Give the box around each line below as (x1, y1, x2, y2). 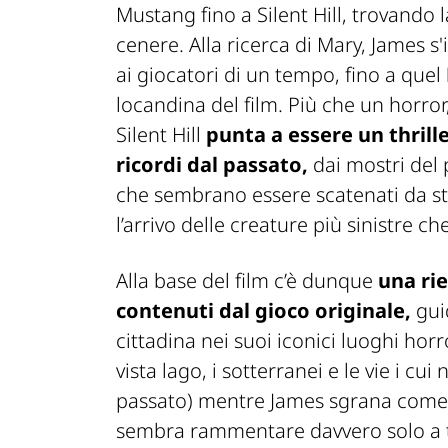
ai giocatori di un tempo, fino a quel (116, 60, 446, 88)
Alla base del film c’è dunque (116, 266, 378, 294)
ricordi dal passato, (116, 150, 313, 178)
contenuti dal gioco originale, (116, 296, 411, 324)
